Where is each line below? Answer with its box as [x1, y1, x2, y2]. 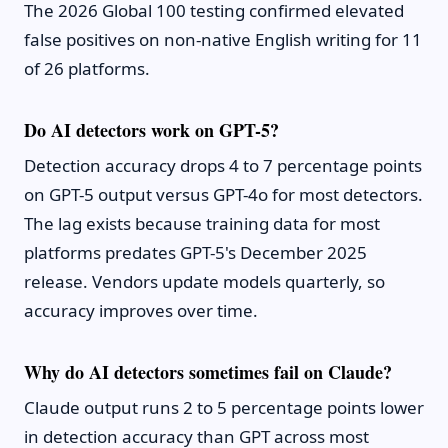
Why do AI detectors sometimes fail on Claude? [24, 359, 392, 386]
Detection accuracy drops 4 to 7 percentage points [24, 154, 422, 178]
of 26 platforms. [24, 57, 150, 81]
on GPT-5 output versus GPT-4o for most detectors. [24, 183, 423, 207]
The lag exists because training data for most [24, 212, 380, 236]
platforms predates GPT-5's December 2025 [24, 241, 367, 265]
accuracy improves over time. [24, 299, 258, 323]
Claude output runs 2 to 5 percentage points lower [24, 396, 424, 420]
